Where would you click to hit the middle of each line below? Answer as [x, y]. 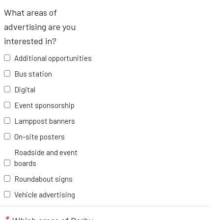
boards [25, 163]
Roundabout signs [43, 179]
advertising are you [40, 26]
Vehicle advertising [45, 194]
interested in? [30, 41]
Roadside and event [46, 152]
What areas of [30, 12]
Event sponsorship [44, 105]
